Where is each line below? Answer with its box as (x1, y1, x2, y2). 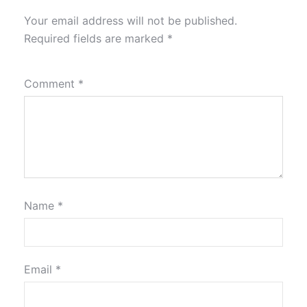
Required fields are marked (24, 32, 167, 46)
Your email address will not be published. (24, 14, 237, 28)
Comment (24, 77, 78, 91)
